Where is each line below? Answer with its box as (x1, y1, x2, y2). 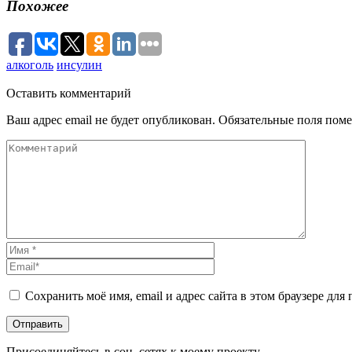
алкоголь (6, 58, 53, 72)
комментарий (57, 86, 131, 101)
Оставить (6, 86, 57, 101)
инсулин (57, 58, 102, 72)
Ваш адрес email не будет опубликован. (6, 113, 215, 127)
